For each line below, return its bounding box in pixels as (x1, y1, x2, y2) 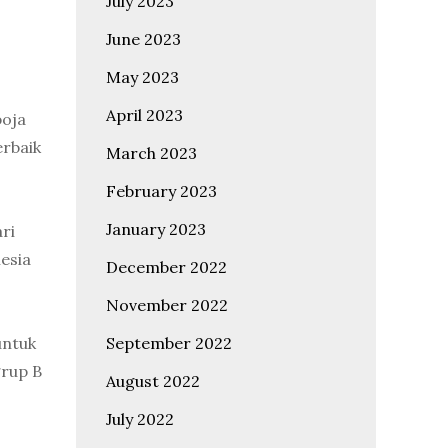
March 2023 (106, 143, 197, 163)
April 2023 (106, 105, 183, 125)
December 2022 (106, 257, 227, 277)
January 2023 (106, 219, 206, 239)
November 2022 (106, 295, 228, 315)
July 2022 (106, 409, 174, 429)
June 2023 (106, 29, 181, 49)
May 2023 (106, 67, 179, 87)
